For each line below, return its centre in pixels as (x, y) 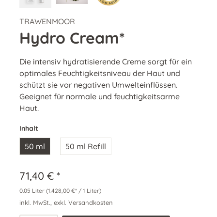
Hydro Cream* (72, 38)
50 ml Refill (86, 146)
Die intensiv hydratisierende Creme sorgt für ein (106, 62)
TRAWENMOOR (47, 21)
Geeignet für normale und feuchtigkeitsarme (100, 96)
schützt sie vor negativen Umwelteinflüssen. (98, 85)
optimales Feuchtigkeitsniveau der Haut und (100, 73)
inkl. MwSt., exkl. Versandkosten (66, 202)
